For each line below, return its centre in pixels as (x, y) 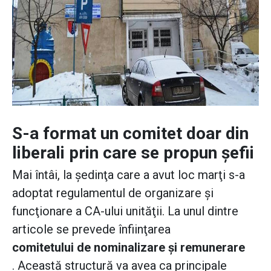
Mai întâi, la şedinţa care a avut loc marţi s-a (129, 175)
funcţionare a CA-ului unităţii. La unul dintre (125, 211)
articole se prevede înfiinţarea (91, 230)
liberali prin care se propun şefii (133, 153)
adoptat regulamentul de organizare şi (113, 193)
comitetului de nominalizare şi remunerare (129, 248)
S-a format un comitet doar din (130, 134)
